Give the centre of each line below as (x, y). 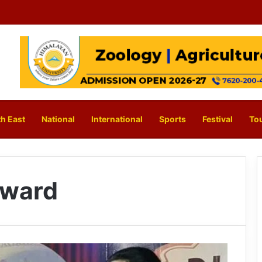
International (117, 119)
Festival (218, 119)
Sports (173, 119)
